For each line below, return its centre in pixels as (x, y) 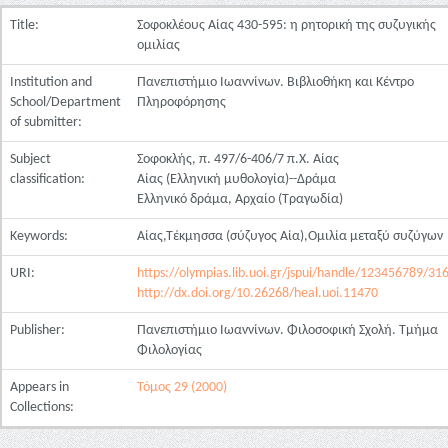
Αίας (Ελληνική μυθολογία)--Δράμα (236, 179)
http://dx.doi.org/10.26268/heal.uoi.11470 (257, 293)
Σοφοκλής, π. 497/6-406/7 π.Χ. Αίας (238, 159)
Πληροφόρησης (181, 102)
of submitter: (47, 122)
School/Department (65, 102)
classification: (49, 179)
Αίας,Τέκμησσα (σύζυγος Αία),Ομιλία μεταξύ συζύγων (290, 236)
